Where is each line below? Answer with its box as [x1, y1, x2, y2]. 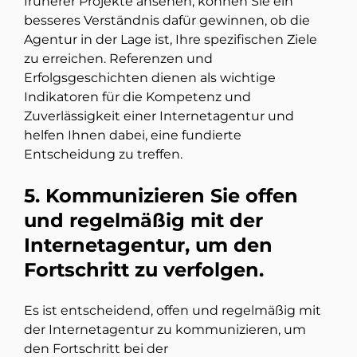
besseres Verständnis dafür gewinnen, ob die [24, 13, 310, 29]
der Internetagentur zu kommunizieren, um [24, 322, 306, 338]
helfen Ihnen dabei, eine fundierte [24, 127, 241, 143]
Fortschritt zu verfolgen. [24, 258, 264, 282]
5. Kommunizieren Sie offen [24, 184, 298, 208]
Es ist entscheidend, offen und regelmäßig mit [24, 303, 321, 319]
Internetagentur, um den [24, 233, 273, 257]
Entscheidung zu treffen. [24, 147, 182, 163]
